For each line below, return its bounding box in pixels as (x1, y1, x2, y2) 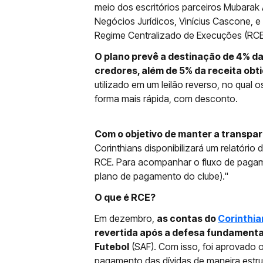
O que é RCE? (95, 191, 156, 203)
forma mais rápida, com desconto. (95, 93, 238, 104)
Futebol (95, 241, 129, 252)
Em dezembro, (95, 213, 157, 224)
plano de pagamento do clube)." (95, 170, 228, 182)
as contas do (157, 213, 218, 224)
